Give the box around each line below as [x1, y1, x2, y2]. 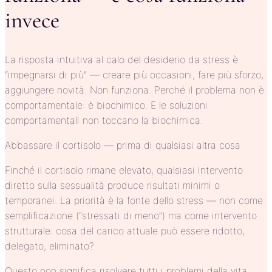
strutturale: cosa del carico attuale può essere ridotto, [5, 224, 245, 237]
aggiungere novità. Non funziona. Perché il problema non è [5, 83, 264, 96]
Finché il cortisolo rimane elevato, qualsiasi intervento [5, 163, 243, 176]
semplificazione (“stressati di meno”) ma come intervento [5, 209, 257, 222]
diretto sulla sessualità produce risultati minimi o [5, 178, 220, 191]
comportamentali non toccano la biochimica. [5, 114, 203, 126]
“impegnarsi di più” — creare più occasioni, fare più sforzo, [5, 68, 263, 81]
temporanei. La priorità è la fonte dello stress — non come [5, 194, 263, 206]
